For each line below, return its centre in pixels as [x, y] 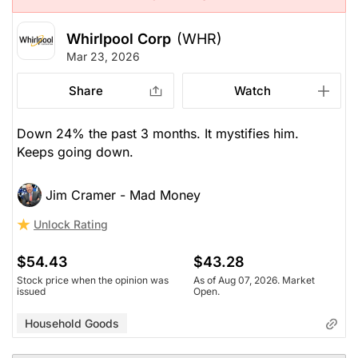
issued [31, 291]
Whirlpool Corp [119, 38]
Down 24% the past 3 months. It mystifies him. [160, 133]
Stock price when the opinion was [93, 280]
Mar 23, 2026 [103, 56]
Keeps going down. [75, 151]
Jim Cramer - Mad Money [123, 195]
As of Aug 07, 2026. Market [254, 280]
